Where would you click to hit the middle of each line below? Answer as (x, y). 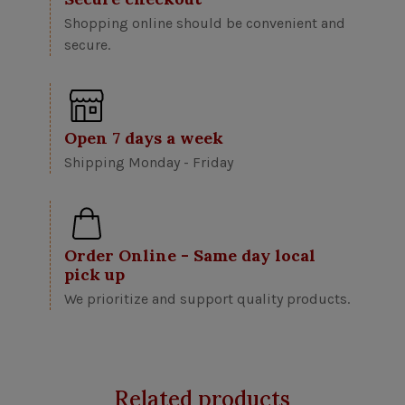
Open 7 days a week (144, 138)
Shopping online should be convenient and (205, 24)
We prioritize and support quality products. (207, 299)
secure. (87, 45)
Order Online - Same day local (190, 256)
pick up (94, 275)
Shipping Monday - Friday (149, 163)
